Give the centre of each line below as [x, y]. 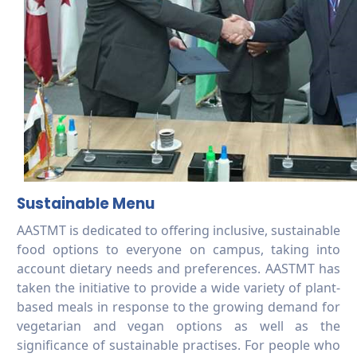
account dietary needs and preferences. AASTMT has [178, 268]
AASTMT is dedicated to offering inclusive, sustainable [178, 230]
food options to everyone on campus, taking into [178, 249]
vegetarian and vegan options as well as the [178, 326]
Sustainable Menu [86, 203]
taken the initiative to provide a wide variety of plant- [178, 287]
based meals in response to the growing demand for [178, 306]
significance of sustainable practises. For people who [178, 345]
